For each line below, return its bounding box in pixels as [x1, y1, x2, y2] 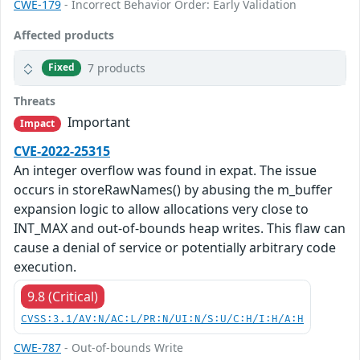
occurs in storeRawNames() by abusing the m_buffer [14, 181, 333, 199]
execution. [14, 258, 76, 276]
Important [64, 112, 131, 131]
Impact [19, 116, 55, 130]
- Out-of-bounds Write [61, 340, 183, 356]
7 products [88, 59, 146, 76]
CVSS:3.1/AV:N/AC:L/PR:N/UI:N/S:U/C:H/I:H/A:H [21, 313, 304, 326]
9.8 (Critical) [27, 288, 98, 306]
